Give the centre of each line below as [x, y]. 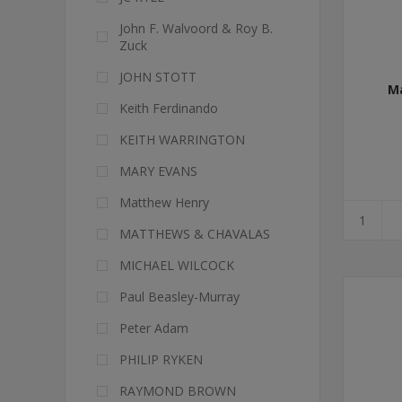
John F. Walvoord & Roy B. [196, 28]
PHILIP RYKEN [161, 359]
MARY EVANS [158, 171]
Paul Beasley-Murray [179, 297]
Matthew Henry [164, 202]
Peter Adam [154, 328]
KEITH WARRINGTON [182, 140]
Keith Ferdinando [169, 108]
